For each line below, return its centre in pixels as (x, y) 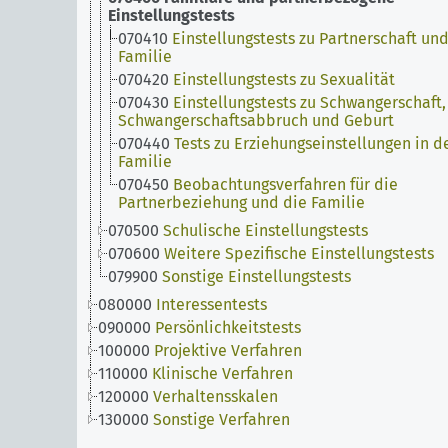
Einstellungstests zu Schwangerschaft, (309, 102)
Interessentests (211, 304)
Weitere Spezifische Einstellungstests (299, 253)
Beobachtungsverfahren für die (285, 184)
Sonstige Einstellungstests (256, 276)
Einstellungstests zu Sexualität (284, 79)
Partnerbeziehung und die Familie (241, 202)
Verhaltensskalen (215, 396)
